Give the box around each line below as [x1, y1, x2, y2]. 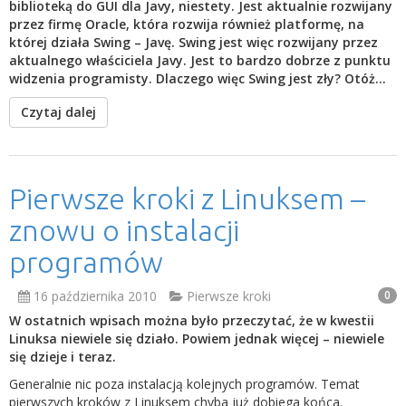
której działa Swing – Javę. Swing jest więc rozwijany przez [9, 34, 378, 51]
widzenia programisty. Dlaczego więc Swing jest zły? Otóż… [9, 70, 386, 87]
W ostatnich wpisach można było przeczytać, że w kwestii [9, 312, 374, 329]
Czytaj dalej [21, 103, 96, 121]
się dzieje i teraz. [9, 348, 116, 365]
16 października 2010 [34, 287, 157, 304]
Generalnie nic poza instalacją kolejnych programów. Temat [9, 375, 360, 392]
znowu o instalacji [9, 214, 239, 246]
